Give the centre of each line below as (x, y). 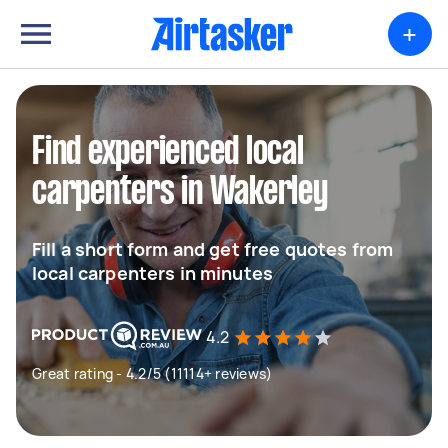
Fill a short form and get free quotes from (213, 249)
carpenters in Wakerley (180, 193)
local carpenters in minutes (153, 273)
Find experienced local (168, 153)
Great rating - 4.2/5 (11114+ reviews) (152, 373)
